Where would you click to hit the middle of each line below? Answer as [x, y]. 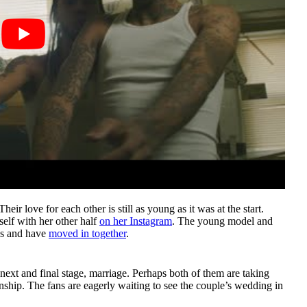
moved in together [87, 233]
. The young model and [222, 221]
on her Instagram [136, 221]
